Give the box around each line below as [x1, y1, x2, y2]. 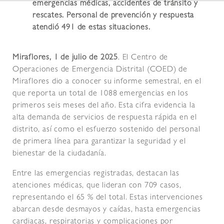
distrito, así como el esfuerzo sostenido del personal [12, 126, 200, 134]
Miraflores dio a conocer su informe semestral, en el [12, 78, 201, 86]
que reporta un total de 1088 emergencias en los [12, 90, 188, 98]
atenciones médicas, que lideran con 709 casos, [12, 182, 181, 190]
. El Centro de [118, 54, 168, 62]
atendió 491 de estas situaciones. [32, 24, 150, 32]
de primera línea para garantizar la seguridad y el [12, 138, 186, 146]
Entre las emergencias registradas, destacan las [12, 170, 179, 178]
